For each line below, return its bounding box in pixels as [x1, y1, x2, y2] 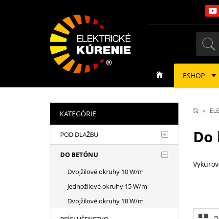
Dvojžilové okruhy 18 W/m [67, 197, 144, 205]
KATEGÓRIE [60, 109, 96, 118]
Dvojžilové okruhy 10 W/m [67, 167, 144, 176]
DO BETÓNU [60, 150, 98, 159]
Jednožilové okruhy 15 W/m [67, 182, 147, 191]
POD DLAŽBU [60, 130, 98, 139]
